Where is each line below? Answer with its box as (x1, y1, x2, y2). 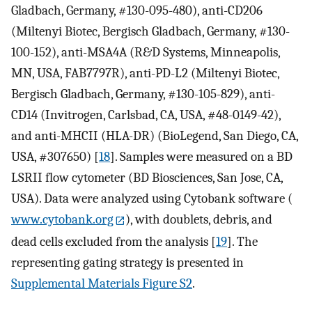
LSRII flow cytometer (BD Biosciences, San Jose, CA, (11, 170, 283, 186)
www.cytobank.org (11, 212, 114, 228)
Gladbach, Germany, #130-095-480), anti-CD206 (11, 3, 263, 19)
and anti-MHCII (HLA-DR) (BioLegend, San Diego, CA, (11, 128, 298, 144)
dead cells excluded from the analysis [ (11, 233, 216, 249)
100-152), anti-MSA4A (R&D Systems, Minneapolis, (11, 45, 280, 61)
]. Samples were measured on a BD (110, 149, 292, 165)
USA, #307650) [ (11, 149, 99, 165)
